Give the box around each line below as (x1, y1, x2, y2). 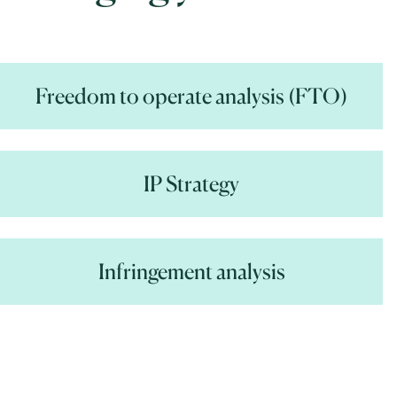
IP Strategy (144, 170, 239, 198)
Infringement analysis (97, 258, 285, 285)
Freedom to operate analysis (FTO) (35, 82, 347, 110)
